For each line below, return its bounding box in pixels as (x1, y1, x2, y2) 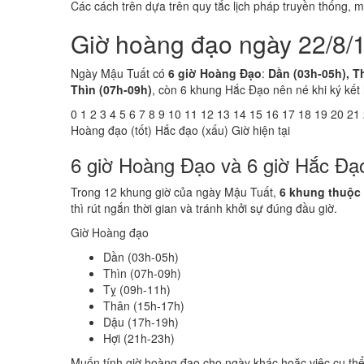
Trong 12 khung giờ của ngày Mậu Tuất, (71, 184, 279, 200)
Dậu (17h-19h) (103, 314, 179, 330)
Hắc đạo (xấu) (155, 122, 228, 138)
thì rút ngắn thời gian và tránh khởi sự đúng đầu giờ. (71, 200, 337, 216)
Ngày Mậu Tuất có (71, 65, 168, 81)
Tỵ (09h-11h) (103, 281, 171, 297)
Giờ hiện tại (232, 122, 290, 138)
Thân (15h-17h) (103, 297, 184, 314)
